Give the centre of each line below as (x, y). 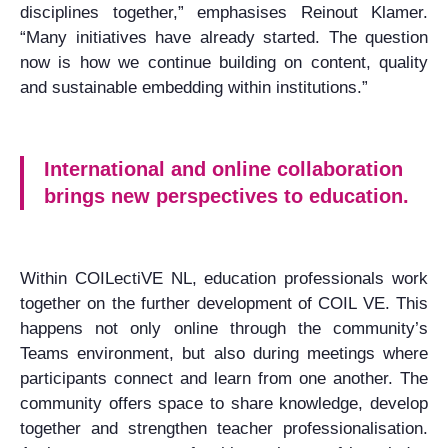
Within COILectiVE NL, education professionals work (224, 278)
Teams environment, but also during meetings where (224, 353)
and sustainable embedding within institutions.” (194, 87)
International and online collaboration (223, 168)
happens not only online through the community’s (224, 328)
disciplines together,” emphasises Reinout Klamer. (224, 12)
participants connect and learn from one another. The (224, 378)
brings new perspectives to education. (226, 195)
